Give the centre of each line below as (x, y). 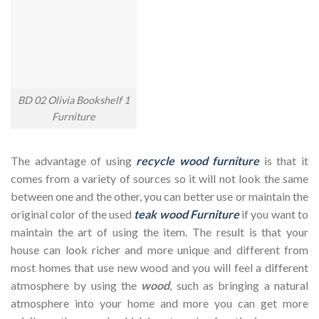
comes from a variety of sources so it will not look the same (159, 179)
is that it (284, 161)
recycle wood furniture (198, 161)
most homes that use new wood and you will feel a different (159, 268)
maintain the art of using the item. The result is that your (159, 232)
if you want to (274, 214)
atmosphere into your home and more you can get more (159, 303)
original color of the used (73, 214)
